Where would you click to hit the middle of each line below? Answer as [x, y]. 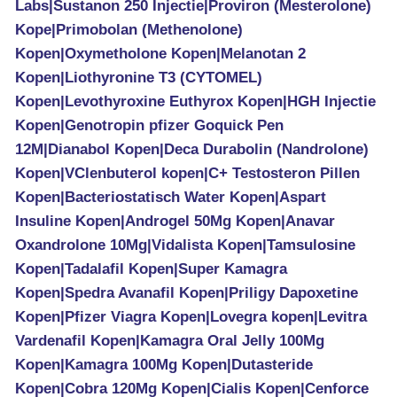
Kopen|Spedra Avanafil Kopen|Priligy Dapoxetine [187, 293]
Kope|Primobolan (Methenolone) [129, 30]
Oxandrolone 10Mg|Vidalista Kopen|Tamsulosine [185, 245]
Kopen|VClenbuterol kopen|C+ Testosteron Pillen [187, 173]
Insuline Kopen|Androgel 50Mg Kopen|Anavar [175, 221]
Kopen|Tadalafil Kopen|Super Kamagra [151, 269]
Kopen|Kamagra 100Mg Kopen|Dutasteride [164, 365]
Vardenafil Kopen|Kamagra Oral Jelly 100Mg [170, 341]
